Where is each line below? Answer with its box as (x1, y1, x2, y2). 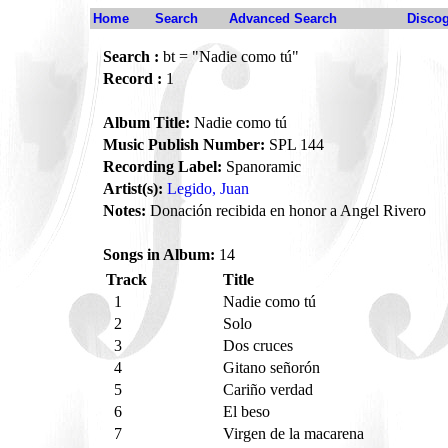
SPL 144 (265, 136, 324, 153)
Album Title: (103, 114, 190, 131)
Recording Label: (103, 158, 222, 175)
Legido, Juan (167, 180, 249, 197)
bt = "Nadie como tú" (159, 48, 299, 65)
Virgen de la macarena (223, 425, 368, 442)
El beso (223, 403, 274, 420)
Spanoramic (222, 158, 301, 175)
